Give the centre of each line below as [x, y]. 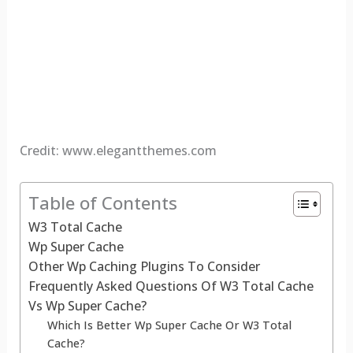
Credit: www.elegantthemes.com [118, 150]
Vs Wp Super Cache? [87, 305]
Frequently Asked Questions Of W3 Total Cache [171, 286]
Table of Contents [102, 203]
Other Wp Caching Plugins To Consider [144, 266]
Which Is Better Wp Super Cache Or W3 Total [169, 325]
